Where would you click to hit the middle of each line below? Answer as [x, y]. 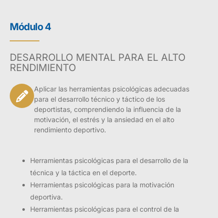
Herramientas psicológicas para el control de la [105, 209]
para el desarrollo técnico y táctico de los [100, 99]
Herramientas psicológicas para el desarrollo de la [109, 161]
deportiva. [46, 197]
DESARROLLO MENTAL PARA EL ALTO [98, 58]
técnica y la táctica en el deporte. [83, 173]
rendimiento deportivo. [70, 130]
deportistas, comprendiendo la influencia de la [108, 109]
